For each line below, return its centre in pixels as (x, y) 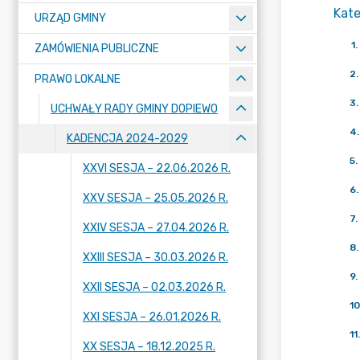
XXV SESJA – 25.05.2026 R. (155, 198)
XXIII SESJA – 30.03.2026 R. (155, 258)
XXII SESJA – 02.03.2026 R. (154, 287)
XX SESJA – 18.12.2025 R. (149, 347)
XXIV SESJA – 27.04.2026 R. (156, 228)
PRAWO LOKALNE (78, 79)
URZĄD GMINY (70, 18)
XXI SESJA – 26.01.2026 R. (152, 317)
